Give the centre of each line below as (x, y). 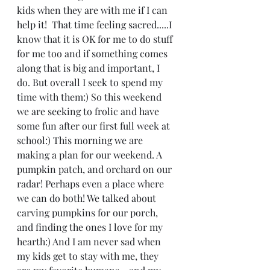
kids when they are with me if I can (93, 10)
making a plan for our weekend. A (91, 155)
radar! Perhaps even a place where (92, 184)
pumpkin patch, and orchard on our (96, 169)
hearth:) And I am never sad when (90, 241)
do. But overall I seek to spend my (91, 82)
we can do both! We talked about (88, 198)
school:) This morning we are (81, 140)
